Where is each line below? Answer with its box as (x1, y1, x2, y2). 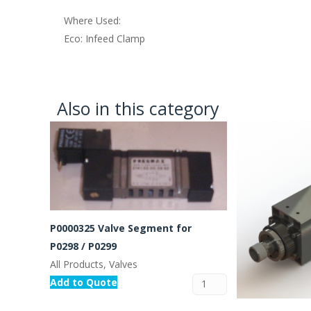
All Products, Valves (50, 257, 137, 271)
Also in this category (57, 96, 219, 121)
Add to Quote (50, 275, 117, 289)
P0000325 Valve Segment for (50, 221, 192, 235)
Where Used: (64, 13, 121, 27)
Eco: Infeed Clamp (64, 31, 145, 45)
